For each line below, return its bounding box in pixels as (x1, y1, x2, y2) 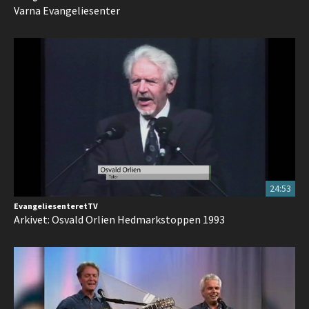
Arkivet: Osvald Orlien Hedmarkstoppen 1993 (14, 212, 225, 226)
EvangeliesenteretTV (14, 200, 98, 211)
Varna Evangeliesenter (14, 3, 120, 17)
